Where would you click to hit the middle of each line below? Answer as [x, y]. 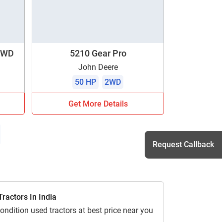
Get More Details [98, 104]
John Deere [98, 67]
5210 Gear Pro [98, 53]
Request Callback [183, 144]
